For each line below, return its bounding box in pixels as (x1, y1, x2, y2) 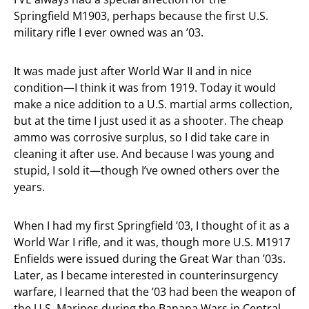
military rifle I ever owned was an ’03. (14, 25, 203, 40)
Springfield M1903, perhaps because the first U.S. (14, 8, 268, 23)
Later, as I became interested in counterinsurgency (14, 268, 278, 283)
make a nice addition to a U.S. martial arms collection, (14, 97, 292, 112)
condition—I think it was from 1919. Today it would (14, 80, 276, 95)
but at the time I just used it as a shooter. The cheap (14, 113, 283, 128)
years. (14, 179, 45, 195)
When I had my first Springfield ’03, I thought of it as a (14, 218, 290, 233)
